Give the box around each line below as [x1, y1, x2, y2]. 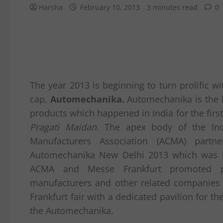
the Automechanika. [30, 205, 113, 217]
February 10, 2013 [78, 2, 142, 12]
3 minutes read [147, 2, 198, 12]
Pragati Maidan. [30, 121, 99, 133]
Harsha [39, 2, 63, 12]
